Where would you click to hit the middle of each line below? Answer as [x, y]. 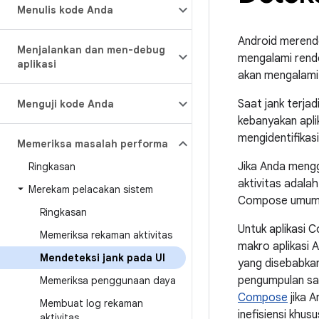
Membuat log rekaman [91, 303]
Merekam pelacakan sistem [91, 189]
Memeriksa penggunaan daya [108, 281]
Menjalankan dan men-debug [91, 50]
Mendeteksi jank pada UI [103, 258]
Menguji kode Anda [66, 104]
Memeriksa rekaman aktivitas [106, 235]
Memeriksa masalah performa [93, 144]
